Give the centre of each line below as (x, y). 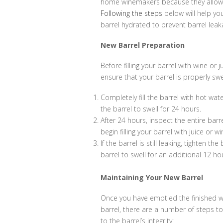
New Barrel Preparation (143, 45)
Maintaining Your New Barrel (152, 177)
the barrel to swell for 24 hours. (151, 109)
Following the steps (132, 13)
